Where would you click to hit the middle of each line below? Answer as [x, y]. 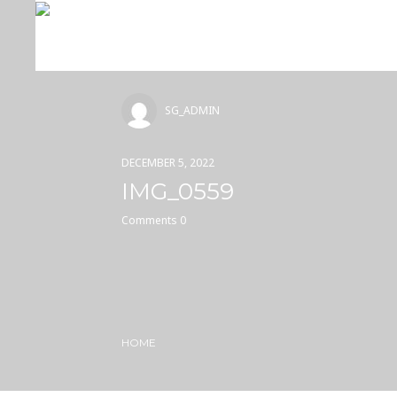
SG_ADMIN [192, 110]
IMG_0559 [178, 191]
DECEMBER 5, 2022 [168, 163]
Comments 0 [154, 220]
